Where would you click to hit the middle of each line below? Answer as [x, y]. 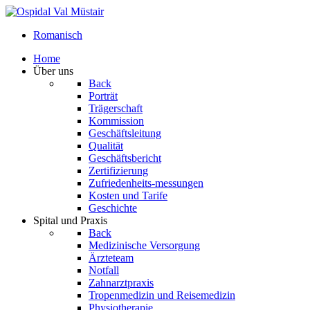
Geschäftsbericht [125, 158]
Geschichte [113, 208]
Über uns [53, 71]
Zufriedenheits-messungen [146, 183]
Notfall [104, 270]
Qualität [106, 146]
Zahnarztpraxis [121, 283]
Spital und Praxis [70, 220]
